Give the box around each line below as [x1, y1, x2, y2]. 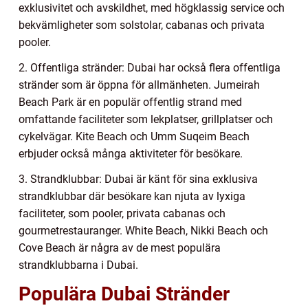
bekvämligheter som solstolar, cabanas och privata [19, 18, 265, 32]
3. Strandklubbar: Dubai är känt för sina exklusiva [19, 172, 258, 186]
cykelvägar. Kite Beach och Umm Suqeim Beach [19, 129, 250, 143]
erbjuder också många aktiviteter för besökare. [19, 146, 243, 160]
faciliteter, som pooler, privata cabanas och [19, 206, 225, 220]
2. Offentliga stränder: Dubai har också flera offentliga [19, 60, 280, 74]
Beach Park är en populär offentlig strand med [19, 95, 242, 109]
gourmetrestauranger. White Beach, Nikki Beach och [19, 223, 268, 237]
